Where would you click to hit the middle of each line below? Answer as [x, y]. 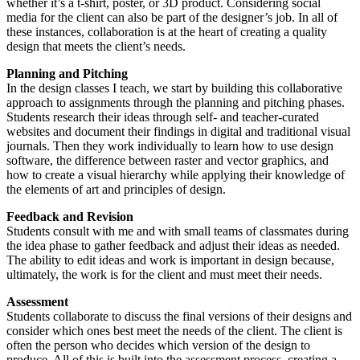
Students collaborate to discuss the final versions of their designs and [179, 317]
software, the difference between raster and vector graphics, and [168, 161]
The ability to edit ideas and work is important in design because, [170, 260]
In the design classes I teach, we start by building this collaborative [174, 88]
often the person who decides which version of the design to [158, 346]
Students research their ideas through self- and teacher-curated [163, 117]
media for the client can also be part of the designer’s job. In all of [172, 18]
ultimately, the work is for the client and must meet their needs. [164, 275]
